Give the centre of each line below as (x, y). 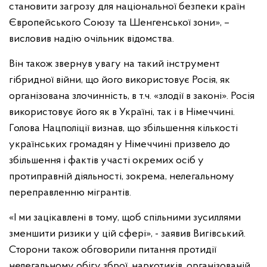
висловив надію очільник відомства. (91, 39)
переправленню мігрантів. (70, 193)
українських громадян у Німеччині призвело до (119, 145)
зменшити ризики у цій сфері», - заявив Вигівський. (127, 234)
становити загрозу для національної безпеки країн (127, 7)
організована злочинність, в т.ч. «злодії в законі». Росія (132, 96)
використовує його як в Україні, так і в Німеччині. (122, 112)
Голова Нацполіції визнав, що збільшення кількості (123, 128)
